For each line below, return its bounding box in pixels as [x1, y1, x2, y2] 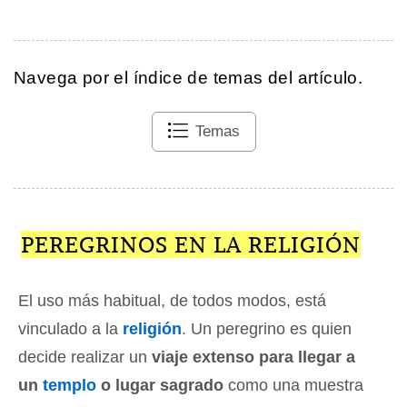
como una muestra [223, 375, 363, 394]
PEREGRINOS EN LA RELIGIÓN [20, 230, 361, 258]
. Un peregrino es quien [182, 319, 352, 338]
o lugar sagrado [96, 375, 223, 394]
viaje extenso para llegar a [152, 347, 355, 366]
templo [43, 375, 96, 394]
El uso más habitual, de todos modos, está [18, 291, 326, 310]
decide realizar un [18, 347, 152, 366]
